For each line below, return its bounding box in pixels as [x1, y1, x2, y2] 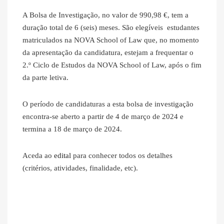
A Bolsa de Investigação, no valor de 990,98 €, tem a [22, 11, 188, 19]
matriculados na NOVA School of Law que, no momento [22, 36, 199, 44]
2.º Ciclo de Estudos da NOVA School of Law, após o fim [22, 61, 201, 69]
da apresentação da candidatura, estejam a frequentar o [22, 48, 193, 57]
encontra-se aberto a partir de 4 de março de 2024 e [22, 112, 183, 121]
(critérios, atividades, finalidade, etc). [22, 164, 138, 172]
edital [54, 151, 71, 160]
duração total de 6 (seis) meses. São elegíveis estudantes [22, 23, 199, 32]
